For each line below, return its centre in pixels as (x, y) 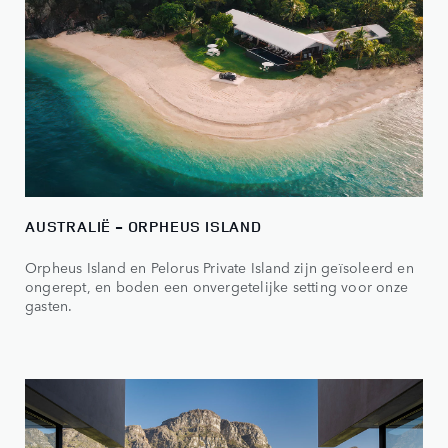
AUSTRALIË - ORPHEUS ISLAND (143, 226)
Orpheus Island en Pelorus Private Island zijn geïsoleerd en (219, 266)
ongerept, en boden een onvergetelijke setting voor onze (217, 285)
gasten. (49, 304)
